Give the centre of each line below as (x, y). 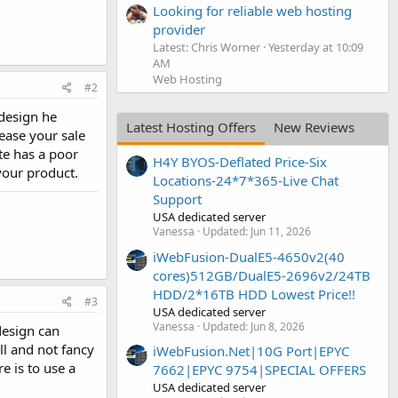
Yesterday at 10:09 (316, 47)
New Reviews (314, 127)
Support (177, 199)
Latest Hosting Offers (191, 127)
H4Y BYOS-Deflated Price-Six (240, 162)
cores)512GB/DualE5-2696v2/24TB (262, 275)
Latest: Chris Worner (207, 47)
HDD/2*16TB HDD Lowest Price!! (254, 294)
